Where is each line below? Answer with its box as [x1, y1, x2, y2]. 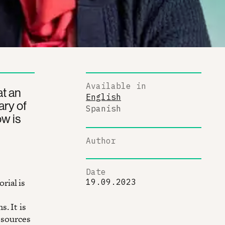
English [86, 92, 121, 102]
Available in [86, 80, 146, 91]
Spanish [86, 103, 121, 114]
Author [86, 136, 116, 146]
